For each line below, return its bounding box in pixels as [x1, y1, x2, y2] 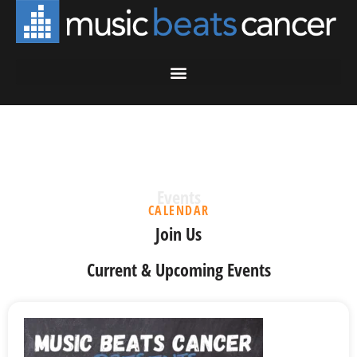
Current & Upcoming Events [86, 257, 271, 282]
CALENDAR [147, 202, 210, 220]
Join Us [155, 222, 202, 246]
